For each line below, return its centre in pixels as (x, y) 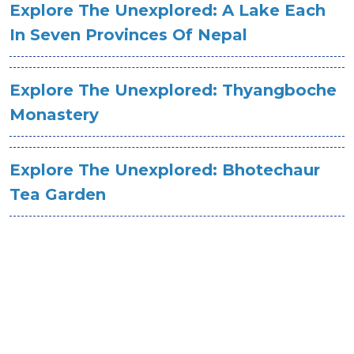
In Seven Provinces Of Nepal (128, 35)
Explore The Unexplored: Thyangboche (173, 90)
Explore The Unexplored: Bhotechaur (165, 170)
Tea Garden (58, 194)
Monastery (54, 115)
